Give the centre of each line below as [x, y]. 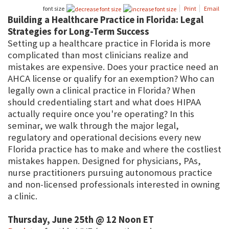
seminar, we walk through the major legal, [93, 126]
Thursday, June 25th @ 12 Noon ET [81, 220]
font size [54, 9]
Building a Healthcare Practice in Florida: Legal [106, 20]
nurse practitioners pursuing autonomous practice [110, 173]
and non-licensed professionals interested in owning [114, 185]
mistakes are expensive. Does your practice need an [113, 67]
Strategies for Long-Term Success [78, 32]
